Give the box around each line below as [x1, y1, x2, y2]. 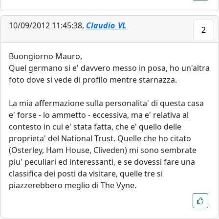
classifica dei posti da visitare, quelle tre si [9, 168, 163, 179]
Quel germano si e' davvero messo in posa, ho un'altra [9, 62, 210, 73]
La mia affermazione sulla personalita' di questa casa [9, 97, 204, 109]
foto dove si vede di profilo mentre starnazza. [9, 74, 177, 85]
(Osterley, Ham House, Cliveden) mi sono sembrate [9, 144, 197, 155]
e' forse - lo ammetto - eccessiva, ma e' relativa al [9, 109, 189, 120]
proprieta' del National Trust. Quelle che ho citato [9, 132, 191, 144]
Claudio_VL [86, 20, 126, 31]
